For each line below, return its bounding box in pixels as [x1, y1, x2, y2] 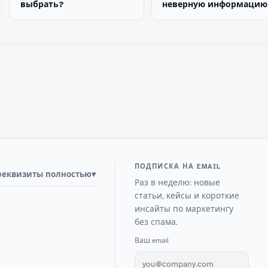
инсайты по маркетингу [134, 203, 233, 214]
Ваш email [134, 236, 169, 246]
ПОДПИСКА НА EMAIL [134, 162, 221, 171]
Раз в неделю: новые [134, 177, 220, 188]
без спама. [134, 217, 178, 227]
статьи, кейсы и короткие [134, 190, 239, 201]
